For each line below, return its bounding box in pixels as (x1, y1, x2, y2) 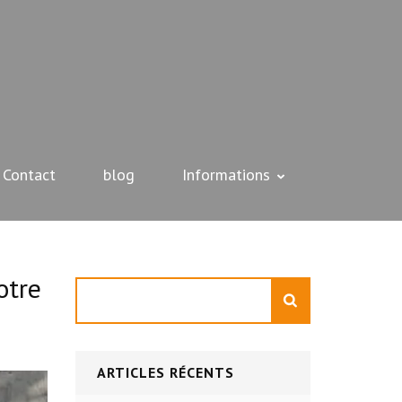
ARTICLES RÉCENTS (96, 363, 234, 381)
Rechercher (74, 278, 149, 299)
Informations (182, 164, 270, 185)
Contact (3, 164, 56, 185)
